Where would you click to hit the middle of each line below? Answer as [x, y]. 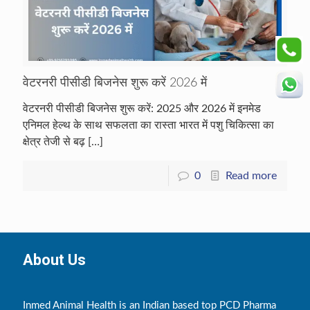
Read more [251, 176]
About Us [54, 260]
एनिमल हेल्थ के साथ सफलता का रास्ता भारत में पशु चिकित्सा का [148, 126]
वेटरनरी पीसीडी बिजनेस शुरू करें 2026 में [115, 83]
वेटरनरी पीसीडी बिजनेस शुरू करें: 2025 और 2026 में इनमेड [142, 109]
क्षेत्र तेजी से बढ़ [54, 142]
